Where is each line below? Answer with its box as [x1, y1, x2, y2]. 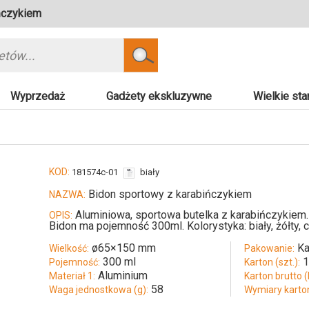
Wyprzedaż [10, 90, 65, 103]
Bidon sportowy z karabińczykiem [86, 188, 252, 201]
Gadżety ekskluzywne [106, 90, 212, 103]
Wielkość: [49, 243, 89, 255]
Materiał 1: [49, 270, 95, 282]
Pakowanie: [244, 243, 295, 255]
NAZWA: [49, 189, 86, 201]
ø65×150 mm [92, 241, 156, 255]
